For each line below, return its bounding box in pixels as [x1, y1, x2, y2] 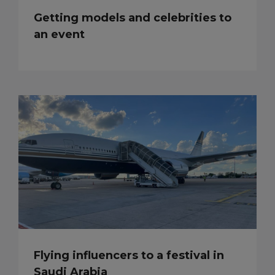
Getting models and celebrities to [34, 10, 231, 25]
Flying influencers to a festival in [34, 248, 224, 262]
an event [34, 27, 85, 41]
